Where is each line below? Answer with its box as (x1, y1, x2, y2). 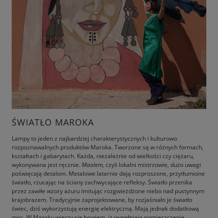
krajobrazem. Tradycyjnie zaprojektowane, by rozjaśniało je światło (12, 195, 192, 204)
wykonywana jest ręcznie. (12, 160, 82, 169)
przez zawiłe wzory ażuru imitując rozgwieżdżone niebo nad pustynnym (12, 186, 204, 195)
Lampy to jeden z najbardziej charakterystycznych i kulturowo (12, 134, 177, 143)
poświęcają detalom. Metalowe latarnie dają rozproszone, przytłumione (12, 169, 205, 178)
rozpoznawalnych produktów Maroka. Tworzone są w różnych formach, (12, 143, 203, 151)
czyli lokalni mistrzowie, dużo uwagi (104, 160, 201, 169)
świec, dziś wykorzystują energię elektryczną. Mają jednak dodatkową (12, 204, 199, 213)
